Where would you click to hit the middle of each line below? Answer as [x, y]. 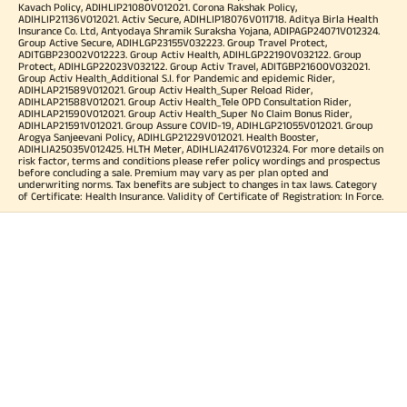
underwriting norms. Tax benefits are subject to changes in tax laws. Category [198, 184]
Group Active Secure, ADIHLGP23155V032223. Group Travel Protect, [173, 42]
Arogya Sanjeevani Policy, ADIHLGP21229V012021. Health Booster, [168, 136]
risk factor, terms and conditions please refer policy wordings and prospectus [199, 160]
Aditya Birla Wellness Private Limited [117, 333]
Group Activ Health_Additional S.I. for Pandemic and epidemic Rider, [176, 77]
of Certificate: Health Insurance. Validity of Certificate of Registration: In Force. [201, 195]
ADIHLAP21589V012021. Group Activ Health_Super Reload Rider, [165, 89]
